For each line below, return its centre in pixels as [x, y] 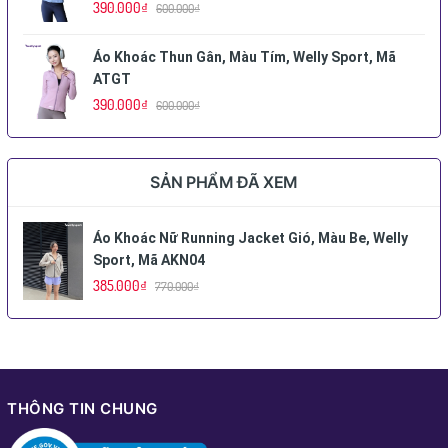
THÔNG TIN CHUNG [82, 408]
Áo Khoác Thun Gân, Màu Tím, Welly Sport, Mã [244, 56]
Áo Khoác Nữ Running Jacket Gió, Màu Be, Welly [250, 237]
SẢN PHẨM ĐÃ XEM [224, 181]
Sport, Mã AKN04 [149, 259]
